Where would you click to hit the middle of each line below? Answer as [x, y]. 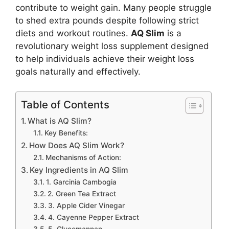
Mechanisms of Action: [83, 157]
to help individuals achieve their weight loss [105, 59]
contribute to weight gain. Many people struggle [113, 8]
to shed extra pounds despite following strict [107, 21]
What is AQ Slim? [60, 121]
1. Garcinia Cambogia [81, 182]
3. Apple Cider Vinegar [86, 205]
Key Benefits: [66, 133]
